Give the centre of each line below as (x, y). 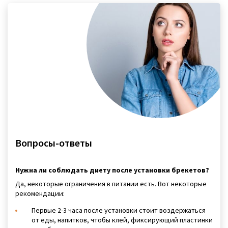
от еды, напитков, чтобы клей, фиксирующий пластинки (122, 220)
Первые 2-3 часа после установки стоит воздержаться (119, 210)
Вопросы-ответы (54, 142)
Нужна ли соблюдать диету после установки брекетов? (112, 170)
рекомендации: (40, 194)
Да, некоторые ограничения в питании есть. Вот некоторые (111, 184)
